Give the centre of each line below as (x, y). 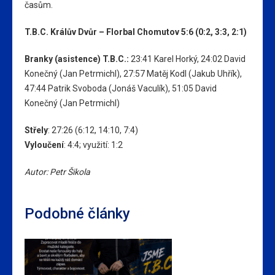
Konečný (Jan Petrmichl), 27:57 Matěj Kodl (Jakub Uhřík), (133, 73)
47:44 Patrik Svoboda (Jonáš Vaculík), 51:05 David (121, 88)
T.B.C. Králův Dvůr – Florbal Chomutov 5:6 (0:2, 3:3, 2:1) (136, 32)
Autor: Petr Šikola (57, 172)
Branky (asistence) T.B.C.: (77, 59)
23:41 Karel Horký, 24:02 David (187, 59)
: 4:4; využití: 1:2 (93, 145)
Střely (36, 130)
